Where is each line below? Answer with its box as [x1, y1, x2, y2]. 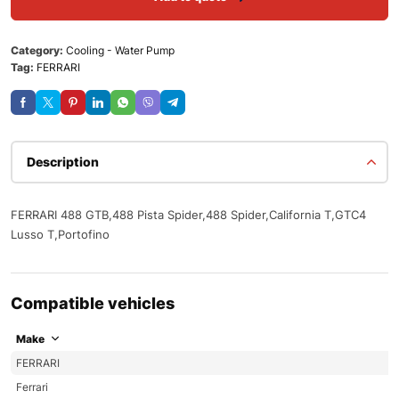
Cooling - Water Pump [66, 43, 175, 57]
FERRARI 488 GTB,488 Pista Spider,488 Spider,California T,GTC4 [11, 207, 366, 222]
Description [27, 153, 99, 169]
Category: [11, 43, 66, 57]
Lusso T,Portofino [11, 226, 110, 241]
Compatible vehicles [11, 293, 175, 313]
